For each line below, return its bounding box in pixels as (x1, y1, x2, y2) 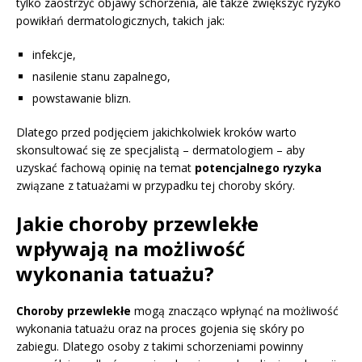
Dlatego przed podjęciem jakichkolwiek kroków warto (16, 124, 297, 141)
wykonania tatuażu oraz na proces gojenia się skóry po (16, 321, 305, 337)
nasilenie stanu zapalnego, (32, 69, 170, 85)
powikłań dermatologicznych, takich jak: (16, 13, 225, 29)
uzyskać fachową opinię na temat (16, 160, 195, 176)
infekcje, (32, 47, 76, 63)
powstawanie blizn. (32, 90, 131, 107)
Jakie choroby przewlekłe (16, 210, 259, 238)
